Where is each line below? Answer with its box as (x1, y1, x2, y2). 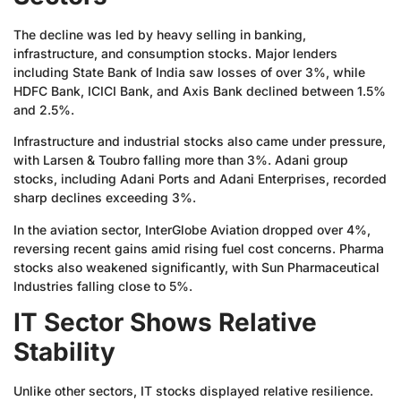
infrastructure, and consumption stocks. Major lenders (13, 45, 337, 61)
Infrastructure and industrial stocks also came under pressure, (13, 133, 386, 149)
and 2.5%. (13, 101, 74, 117)
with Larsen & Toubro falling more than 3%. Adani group (13, 152, 348, 168)
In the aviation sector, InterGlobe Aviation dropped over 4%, (13, 221, 371, 237)
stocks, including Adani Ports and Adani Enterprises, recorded (13, 171, 387, 187)
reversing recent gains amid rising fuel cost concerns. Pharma (13, 240, 384, 256)
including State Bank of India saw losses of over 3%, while (13, 64, 365, 80)
